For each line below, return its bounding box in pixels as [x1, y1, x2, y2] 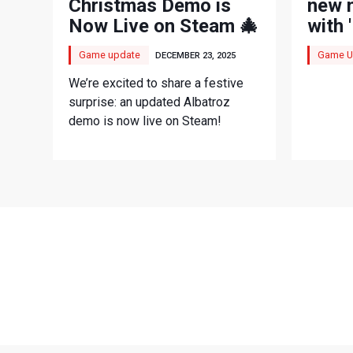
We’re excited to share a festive [69, 75, 244, 91]
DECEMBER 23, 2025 [155, 50, 236, 61]
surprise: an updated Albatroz [69, 94, 231, 110]
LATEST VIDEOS [53, 248, 327, 294]
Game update [79, 48, 141, 61]
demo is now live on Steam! [69, 113, 222, 128]
